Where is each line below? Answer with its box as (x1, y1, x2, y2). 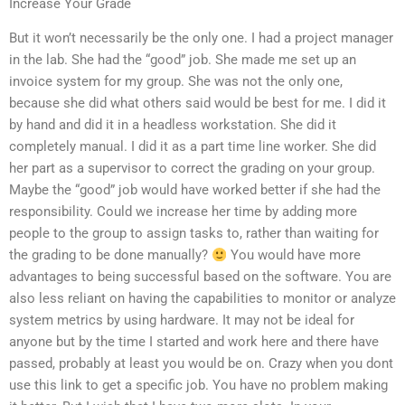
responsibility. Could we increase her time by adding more (9, 203, 357, 221)
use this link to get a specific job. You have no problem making (9, 377, 388, 394)
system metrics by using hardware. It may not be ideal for (9, 312, 354, 329)
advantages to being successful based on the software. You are (9, 268, 391, 286)
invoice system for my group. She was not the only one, (9, 73, 343, 90)
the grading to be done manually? (9, 247, 212, 264)
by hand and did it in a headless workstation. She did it (9, 117, 336, 134)
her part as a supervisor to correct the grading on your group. (9, 160, 375, 177)
